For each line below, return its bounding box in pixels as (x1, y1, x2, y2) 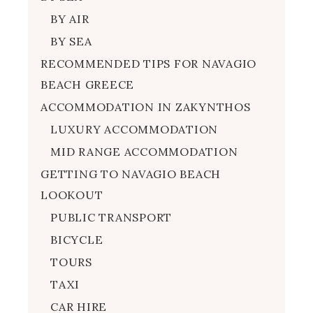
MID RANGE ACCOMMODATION (50, 144, 238, 159)
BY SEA (50, 34, 92, 48)
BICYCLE (50, 232, 103, 247)
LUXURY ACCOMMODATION (50, 122, 218, 136)
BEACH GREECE (41, 77, 134, 92)
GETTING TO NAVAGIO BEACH (41, 166, 221, 181)
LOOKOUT (41, 187, 103, 202)
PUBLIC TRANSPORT (50, 210, 172, 224)
